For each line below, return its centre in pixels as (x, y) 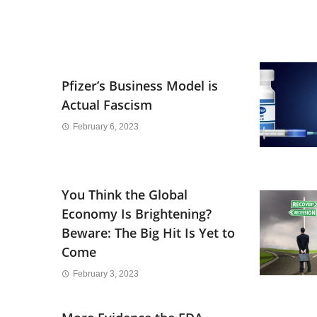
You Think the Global (125, 194)
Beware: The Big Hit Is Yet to (148, 232)
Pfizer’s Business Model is (140, 85)
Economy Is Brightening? (137, 213)
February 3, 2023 (105, 273)
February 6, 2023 (105, 126)
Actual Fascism (107, 104)
